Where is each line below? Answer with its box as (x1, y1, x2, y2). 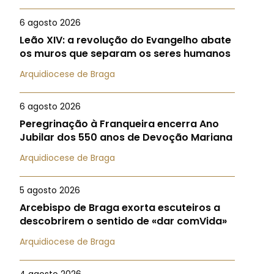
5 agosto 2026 (20, 184, 80, 196)
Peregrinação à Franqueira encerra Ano (20, 117, 219, 131)
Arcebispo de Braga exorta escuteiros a (20, 201, 220, 215)
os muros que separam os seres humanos (20, 46, 231, 61)
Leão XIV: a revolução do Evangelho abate (20, 33, 231, 47)
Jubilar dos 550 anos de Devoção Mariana (20, 130, 232, 144)
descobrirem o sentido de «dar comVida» (20, 214, 227, 228)
